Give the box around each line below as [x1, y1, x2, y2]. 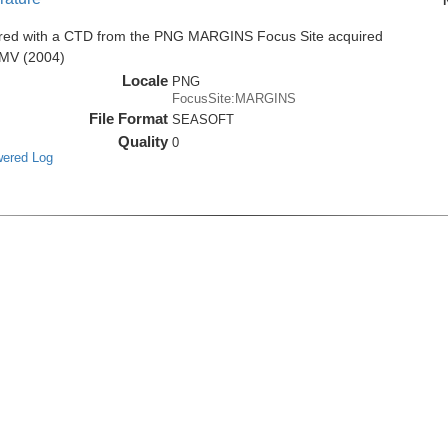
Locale [122, 72, 169, 90]
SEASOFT [172, 112, 235, 128]
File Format [89, 110, 169, 128]
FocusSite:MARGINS [172, 91, 297, 107]
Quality [118, 133, 169, 151]
